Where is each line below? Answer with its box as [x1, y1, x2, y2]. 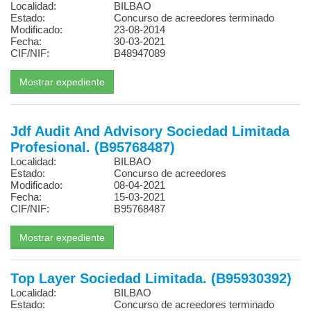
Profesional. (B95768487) [10, 140, 175, 155]
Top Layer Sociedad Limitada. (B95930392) [10, 271, 292, 286]
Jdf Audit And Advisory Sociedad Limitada [10, 124, 289, 139]
